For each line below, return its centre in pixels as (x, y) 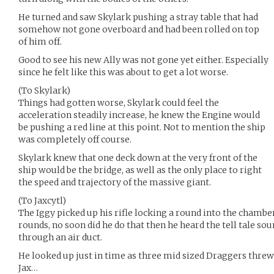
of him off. (40, 42)
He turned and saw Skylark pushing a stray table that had (138, 17)
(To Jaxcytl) (42, 201)
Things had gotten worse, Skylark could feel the (119, 103)
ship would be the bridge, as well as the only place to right (140, 170)
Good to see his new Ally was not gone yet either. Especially (143, 60)
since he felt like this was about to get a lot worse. (123, 72)
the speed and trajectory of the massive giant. (115, 182)
